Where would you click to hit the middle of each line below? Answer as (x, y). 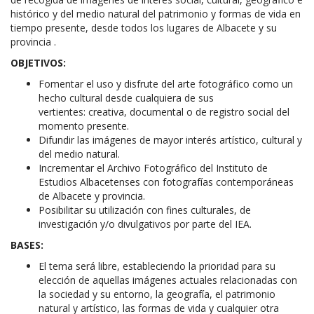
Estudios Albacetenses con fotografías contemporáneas (166, 182)
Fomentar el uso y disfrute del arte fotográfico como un (166, 83)
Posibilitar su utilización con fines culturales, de (145, 210)
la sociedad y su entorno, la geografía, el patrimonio (157, 294)
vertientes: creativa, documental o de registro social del (164, 111)
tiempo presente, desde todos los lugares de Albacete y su (144, 27)
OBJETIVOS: (38, 62)
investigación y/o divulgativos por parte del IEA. (145, 224)
